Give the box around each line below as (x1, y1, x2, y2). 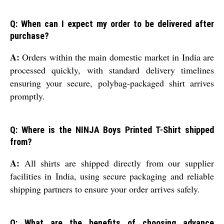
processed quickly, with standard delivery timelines (10, 64, 214, 76)
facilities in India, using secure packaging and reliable (10, 170, 214, 182)
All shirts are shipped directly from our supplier (19, 157, 214, 169)
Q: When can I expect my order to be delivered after (10, 18, 214, 29)
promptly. (10, 90, 45, 102)
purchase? (10, 30, 49, 41)
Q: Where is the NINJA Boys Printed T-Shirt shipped (10, 124, 214, 135)
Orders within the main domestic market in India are (19, 51, 214, 63)
